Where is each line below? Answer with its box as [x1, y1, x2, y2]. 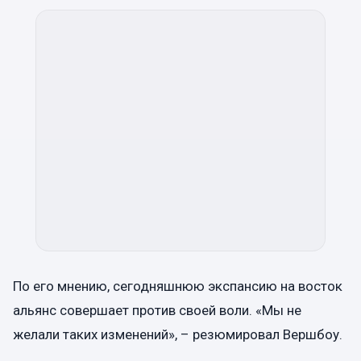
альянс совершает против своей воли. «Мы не [13, 301, 301, 318]
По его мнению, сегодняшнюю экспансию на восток [13, 277, 342, 294]
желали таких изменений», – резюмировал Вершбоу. [13, 326, 342, 342]
